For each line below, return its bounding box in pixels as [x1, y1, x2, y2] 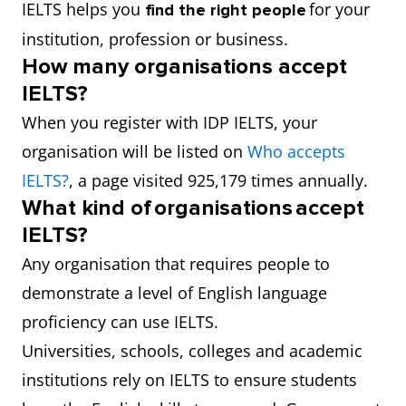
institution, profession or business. [22, 28, 297, 50]
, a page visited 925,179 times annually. [69, 169, 377, 191]
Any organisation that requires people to [22, 253, 330, 275]
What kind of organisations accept [22, 195, 364, 221]
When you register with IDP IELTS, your [22, 111, 317, 133]
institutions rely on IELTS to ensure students [22, 369, 357, 391]
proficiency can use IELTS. [22, 311, 232, 333]
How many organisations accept [22, 53, 347, 80]
